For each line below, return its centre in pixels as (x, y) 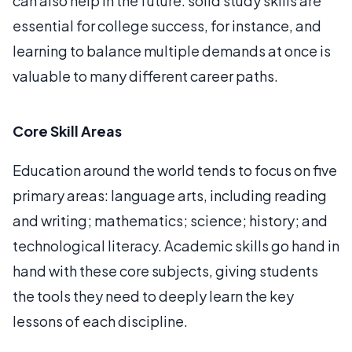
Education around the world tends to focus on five (175, 170)
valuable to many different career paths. (145, 76)
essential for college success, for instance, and (167, 26)
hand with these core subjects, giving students (165, 271)
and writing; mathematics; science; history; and (170, 220)
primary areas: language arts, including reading (170, 195)
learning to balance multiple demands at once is (172, 51)
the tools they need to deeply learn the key (153, 296)
